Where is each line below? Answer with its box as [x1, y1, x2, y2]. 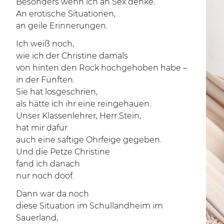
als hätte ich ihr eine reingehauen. [16, 99, 151, 108]
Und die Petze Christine [16, 147, 110, 156]
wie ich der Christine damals [16, 51, 128, 60]
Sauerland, [16, 213, 58, 222]
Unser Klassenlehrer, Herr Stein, [16, 111, 141, 120]
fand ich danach [16, 159, 80, 168]
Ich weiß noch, [16, 39, 74, 48]
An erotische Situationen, [16, 9, 115, 18]
